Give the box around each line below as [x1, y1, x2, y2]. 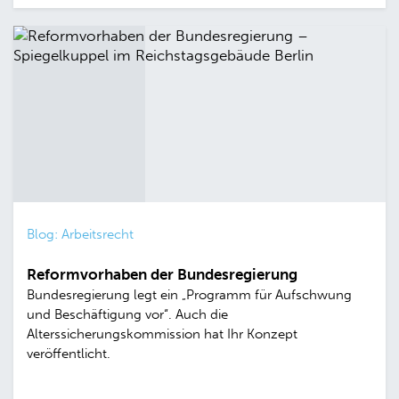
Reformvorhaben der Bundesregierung [27, 265, 297, 283]
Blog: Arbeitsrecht [27, 225, 134, 242]
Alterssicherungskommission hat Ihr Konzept [27, 325, 297, 342]
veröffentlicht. [27, 345, 110, 362]
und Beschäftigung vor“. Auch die [27, 305, 228, 322]
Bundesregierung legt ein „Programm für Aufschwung [27, 286, 352, 303]
